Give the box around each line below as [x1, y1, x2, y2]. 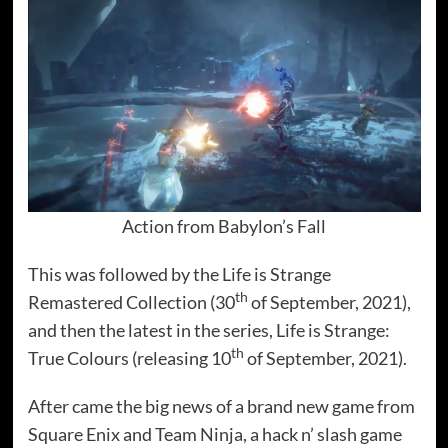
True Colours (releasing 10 [27, 346, 231, 369]
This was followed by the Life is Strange [27, 262, 331, 285]
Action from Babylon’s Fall [122, 214, 326, 237]
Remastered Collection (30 [27, 290, 235, 313]
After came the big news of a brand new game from [27, 394, 415, 417]
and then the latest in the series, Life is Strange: [27, 318, 390, 341]
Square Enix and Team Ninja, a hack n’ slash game [27, 422, 402, 445]
